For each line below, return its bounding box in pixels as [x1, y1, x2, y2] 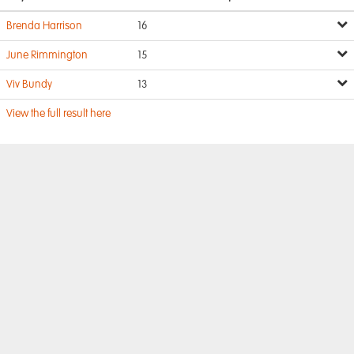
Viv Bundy [6, 79, 52, 90]
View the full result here [6, 108, 111, 119]
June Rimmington [6, 50, 88, 61]
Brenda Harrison [6, 21, 82, 32]
